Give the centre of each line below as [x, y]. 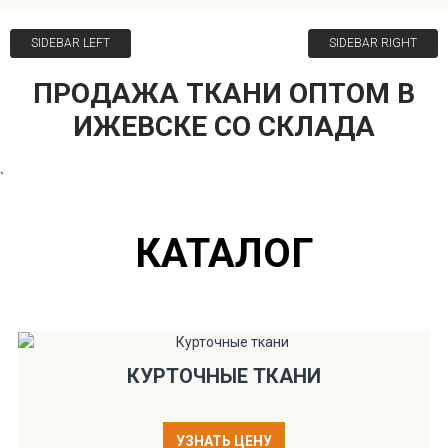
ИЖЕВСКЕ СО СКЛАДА [224, 127]
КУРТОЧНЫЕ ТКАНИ [224, 376]
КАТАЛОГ [224, 254]
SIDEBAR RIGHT [373, 43]
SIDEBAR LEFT [70, 43]
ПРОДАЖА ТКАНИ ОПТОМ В [224, 94]
